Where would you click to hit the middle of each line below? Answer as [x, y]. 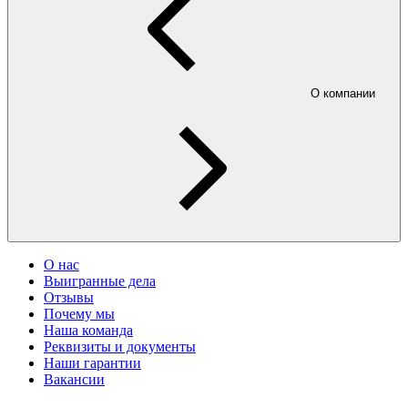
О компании [342, 94]
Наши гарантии [92, 363]
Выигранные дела [100, 281]
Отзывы [69, 298]
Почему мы [79, 314]
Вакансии [74, 380]
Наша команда [88, 331]
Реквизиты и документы [120, 347]
